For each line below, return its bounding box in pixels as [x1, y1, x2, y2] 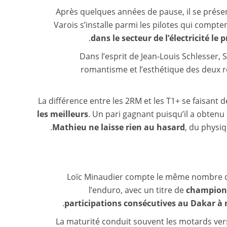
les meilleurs [37, 108, 88, 120]
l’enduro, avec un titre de [89, 184, 186, 196]
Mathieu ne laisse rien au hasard [52, 122, 185, 133]
